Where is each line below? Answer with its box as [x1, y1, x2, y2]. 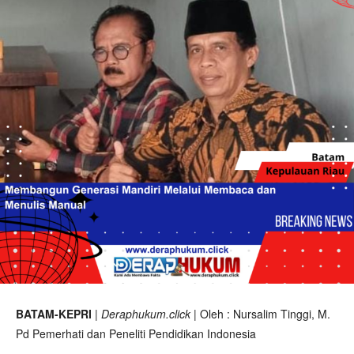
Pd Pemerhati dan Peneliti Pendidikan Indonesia [16, 326, 256, 341]
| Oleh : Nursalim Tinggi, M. [190, 306, 330, 322]
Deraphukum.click [101, 306, 190, 322]
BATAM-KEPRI [16, 306, 92, 322]
